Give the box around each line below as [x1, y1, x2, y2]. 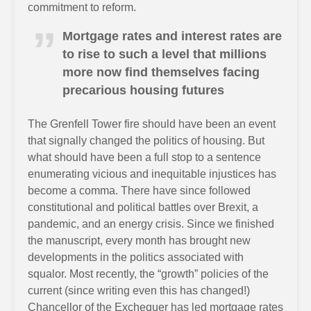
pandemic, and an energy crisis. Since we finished [28, 218, 274, 230]
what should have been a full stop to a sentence [28, 151, 261, 163]
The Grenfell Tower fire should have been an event [28, 118, 276, 130]
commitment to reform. [28, 1, 136, 13]
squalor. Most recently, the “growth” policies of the [28, 268, 269, 280]
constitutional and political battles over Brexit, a [28, 201, 258, 213]
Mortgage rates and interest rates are [62, 29, 282, 43]
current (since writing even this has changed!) [28, 285, 250, 296]
